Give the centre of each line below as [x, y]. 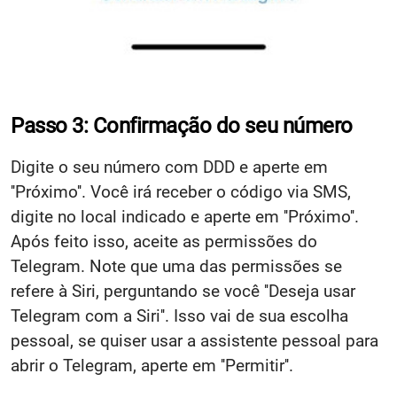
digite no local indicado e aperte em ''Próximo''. [185, 216]
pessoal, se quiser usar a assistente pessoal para [195, 340]
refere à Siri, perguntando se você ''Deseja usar [183, 291]
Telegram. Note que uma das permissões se [176, 266]
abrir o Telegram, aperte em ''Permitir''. [152, 365]
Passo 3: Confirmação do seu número [182, 125]
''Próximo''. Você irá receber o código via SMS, [181, 191]
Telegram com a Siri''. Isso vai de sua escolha [179, 315]
